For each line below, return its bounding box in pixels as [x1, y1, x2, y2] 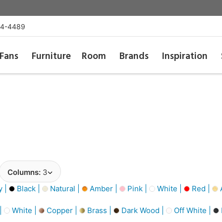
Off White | [172, 205, 213, 215]
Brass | [85, 205, 113, 215]
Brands [119, 49, 149, 64]
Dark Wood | [119, 205, 166, 215]
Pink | [125, 183, 149, 193]
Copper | [45, 205, 79, 215]
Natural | [48, 183, 82, 193]
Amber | [88, 183, 119, 193]
